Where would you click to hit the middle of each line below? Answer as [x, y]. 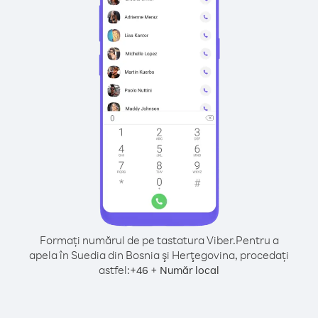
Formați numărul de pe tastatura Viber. [137, 240]
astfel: [114, 270]
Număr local [190, 270]
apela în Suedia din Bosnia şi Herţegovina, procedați [159, 255]
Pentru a [257, 240]
